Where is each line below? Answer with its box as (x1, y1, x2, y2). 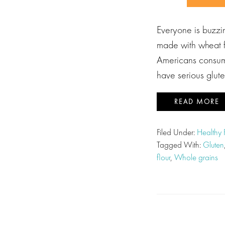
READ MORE (174, 97, 219, 106)
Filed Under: (157, 127, 197, 138)
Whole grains (174, 152, 218, 163)
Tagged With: (157, 139, 203, 150)
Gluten (203, 139, 224, 150)
